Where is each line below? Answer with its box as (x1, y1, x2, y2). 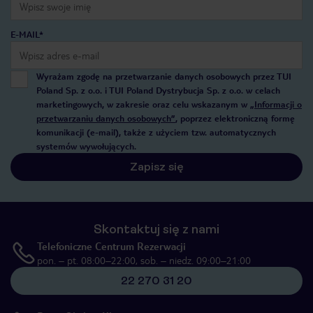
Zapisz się (129, 160, 184, 173)
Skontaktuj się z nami (94, 222, 219, 236)
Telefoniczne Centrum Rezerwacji (37, 240, 186, 252)
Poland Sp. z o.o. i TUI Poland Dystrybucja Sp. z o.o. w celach (36, 85, 280, 96)
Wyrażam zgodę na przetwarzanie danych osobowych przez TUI (36, 71, 291, 82)
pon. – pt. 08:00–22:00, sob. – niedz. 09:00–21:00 (37, 254, 251, 266)
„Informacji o (250, 99, 302, 110)
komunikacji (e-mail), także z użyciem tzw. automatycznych (36, 126, 276, 138)
